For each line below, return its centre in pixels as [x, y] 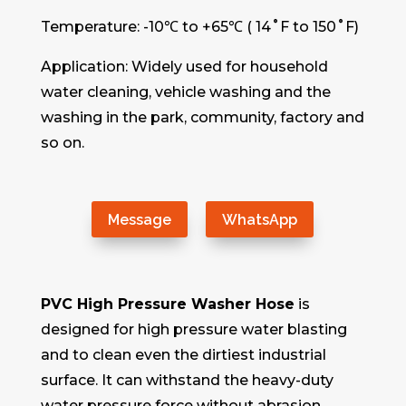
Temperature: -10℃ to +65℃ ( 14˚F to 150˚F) [199, 26]
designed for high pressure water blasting [193, 330]
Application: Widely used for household [184, 66]
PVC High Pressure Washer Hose [167, 304]
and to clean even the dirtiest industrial [183, 355]
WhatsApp [260, 219]
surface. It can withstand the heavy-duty [187, 381]
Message [140, 219]
